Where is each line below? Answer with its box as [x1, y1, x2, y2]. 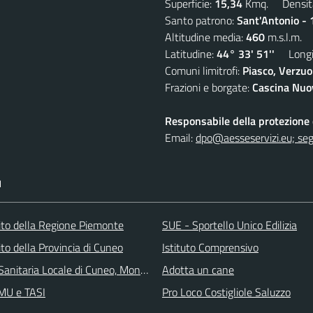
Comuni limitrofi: [165, 61, 242, 79]
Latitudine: [165, 45, 217, 62]
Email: [165, 129, 196, 146]
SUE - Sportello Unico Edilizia [162, 216, 297, 233]
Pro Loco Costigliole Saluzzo [162, 283, 291, 300]
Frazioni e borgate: [165, 78, 252, 96]
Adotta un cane [162, 261, 234, 278]
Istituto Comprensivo [162, 238, 259, 256]
